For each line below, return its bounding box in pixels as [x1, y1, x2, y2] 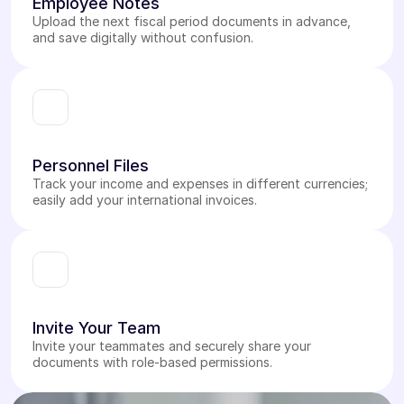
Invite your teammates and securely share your [32, 338, 311, 353]
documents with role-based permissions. [32, 354, 272, 370]
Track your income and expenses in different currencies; [32, 176, 368, 191]
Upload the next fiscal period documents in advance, [32, 14, 351, 29]
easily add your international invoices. [32, 192, 257, 207]
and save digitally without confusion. [32, 30, 253, 45]
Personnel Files [32, 156, 149, 175]
